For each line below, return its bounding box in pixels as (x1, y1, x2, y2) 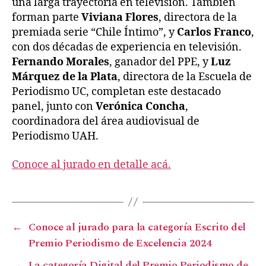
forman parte (12, 11, 81, 25)
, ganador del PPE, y (109, 55, 211, 69)
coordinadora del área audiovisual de (12, 115, 199, 129)
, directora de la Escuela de (118, 70, 252, 84)
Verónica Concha (96, 100, 185, 114)
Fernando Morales (12, 55, 109, 69)
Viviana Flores (81, 11, 159, 25)
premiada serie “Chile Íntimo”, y (12, 26, 177, 40)
